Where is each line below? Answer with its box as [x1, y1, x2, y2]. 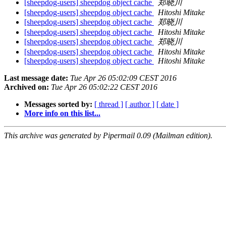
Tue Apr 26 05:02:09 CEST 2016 [70, 74, 177, 83]
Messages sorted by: [24, 100, 92, 109]
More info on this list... [24, 109, 100, 118]
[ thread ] [94, 100, 123, 109]
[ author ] [125, 100, 154, 109]
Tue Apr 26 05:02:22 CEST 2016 [51, 83, 157, 92]
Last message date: [4, 74, 68, 83]
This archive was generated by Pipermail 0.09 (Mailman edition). [4, 131, 212, 140]
